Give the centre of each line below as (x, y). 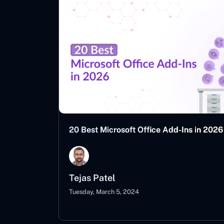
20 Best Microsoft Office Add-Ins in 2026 (146, 130)
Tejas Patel (92, 178)
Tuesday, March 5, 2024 (104, 192)
